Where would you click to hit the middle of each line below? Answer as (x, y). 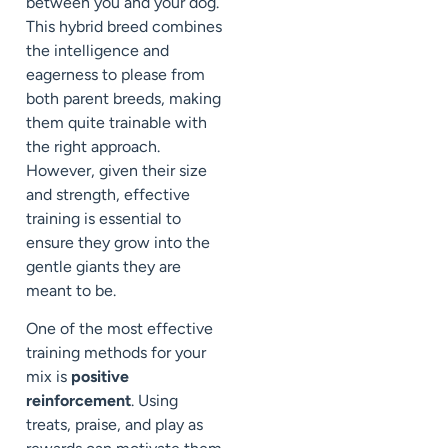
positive (100, 377)
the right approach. (93, 146)
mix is (48, 377)
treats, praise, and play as (114, 425)
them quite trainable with (116, 122)
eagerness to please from (115, 74)
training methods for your (116, 353)
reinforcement (78, 401)
